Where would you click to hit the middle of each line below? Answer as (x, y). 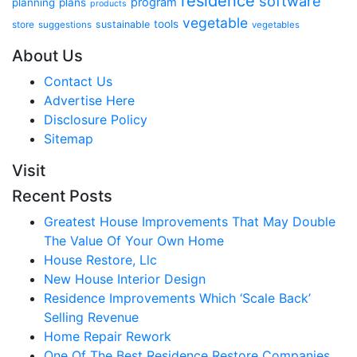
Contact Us (78, 81)
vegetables (276, 25)
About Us (47, 56)
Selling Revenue (91, 317)
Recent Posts (62, 196)
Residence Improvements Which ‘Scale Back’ (177, 298)
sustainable (123, 24)
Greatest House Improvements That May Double (190, 222)
